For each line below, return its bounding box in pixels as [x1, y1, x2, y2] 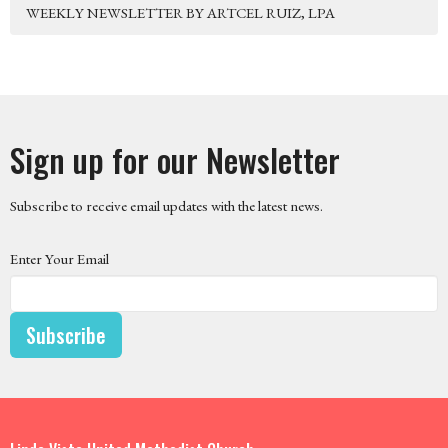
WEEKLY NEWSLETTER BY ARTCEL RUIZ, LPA [26, 3, 335, 23]
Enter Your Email [10, 249, 109, 269]
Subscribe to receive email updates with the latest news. [10, 196, 323, 216]
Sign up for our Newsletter [10, 136, 340, 184]
